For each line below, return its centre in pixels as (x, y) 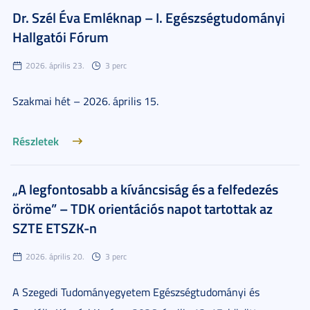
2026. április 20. (55, 256)
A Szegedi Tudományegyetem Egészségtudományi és (136, 292)
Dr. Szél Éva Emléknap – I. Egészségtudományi (149, 17)
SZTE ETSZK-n (55, 228)
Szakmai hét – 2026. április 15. (85, 101)
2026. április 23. (55, 65)
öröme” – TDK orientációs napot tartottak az (143, 208)
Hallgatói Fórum (61, 37)
